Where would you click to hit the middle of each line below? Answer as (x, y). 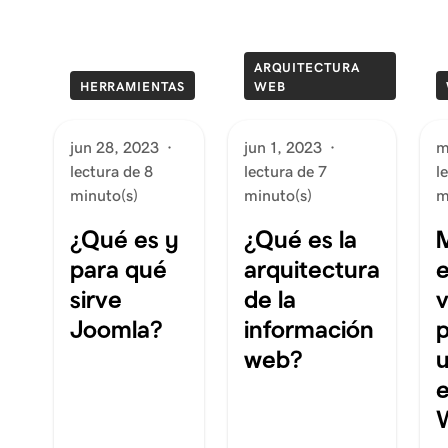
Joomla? (115, 329)
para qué (118, 269)
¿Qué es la (300, 239)
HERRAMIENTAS (132, 86)
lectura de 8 (111, 171)
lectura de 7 (285, 171)
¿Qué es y (124, 239)
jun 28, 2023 (114, 147)
